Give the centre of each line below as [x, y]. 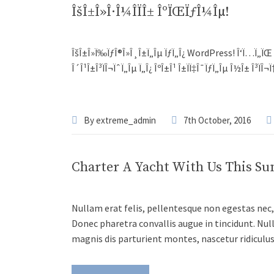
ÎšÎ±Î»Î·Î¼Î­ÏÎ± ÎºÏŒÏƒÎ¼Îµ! [150, 12]
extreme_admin [126, 120]
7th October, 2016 [217, 120]
